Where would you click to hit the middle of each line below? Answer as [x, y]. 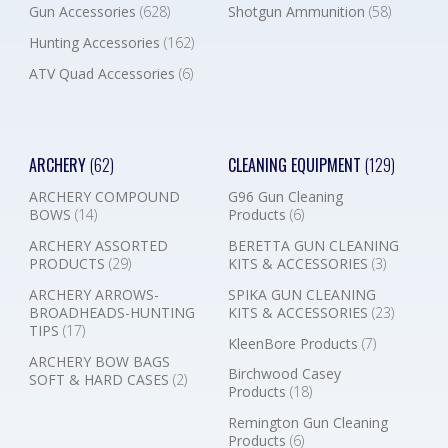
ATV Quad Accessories [103, 73]
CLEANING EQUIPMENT [296, 165]
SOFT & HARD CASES [100, 379]
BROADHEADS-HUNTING [111, 312]
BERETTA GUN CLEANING [313, 245]
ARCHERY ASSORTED [98, 245]
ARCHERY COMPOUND [104, 197]
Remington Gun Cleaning [307, 423]
